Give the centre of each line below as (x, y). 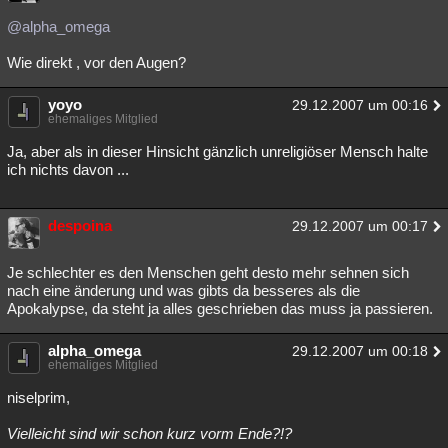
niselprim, (38, 397)
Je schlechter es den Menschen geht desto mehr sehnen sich (208, 272)
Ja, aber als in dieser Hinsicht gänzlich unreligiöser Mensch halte (217, 151)
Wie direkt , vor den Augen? (96, 62)
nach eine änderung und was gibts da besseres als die (183, 290)
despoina (80, 225)
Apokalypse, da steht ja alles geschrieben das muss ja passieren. (220, 308)
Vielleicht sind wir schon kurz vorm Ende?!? (149, 433)
